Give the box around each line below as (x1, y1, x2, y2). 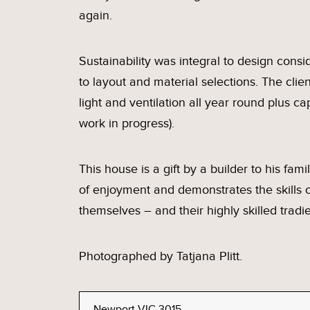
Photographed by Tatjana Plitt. (79, 249, 242, 264)
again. (79, 8, 112, 23)
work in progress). (79, 116, 174, 131)
